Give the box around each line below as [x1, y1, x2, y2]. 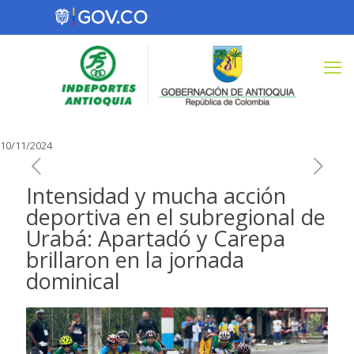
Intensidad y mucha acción [26, 181, 286, 210]
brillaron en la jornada [26, 245, 244, 274]
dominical [26, 266, 120, 296]
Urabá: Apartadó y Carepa [26, 224, 285, 253]
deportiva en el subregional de [26, 202, 326, 232]
